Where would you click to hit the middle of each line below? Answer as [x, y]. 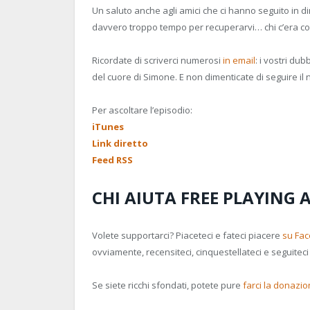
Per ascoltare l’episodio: [142, 110]
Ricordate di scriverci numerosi [157, 61]
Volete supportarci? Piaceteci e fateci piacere [187, 235]
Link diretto [120, 144]
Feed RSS [112, 160]
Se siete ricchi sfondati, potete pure [167, 285]
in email [239, 61]
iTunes [108, 127]
